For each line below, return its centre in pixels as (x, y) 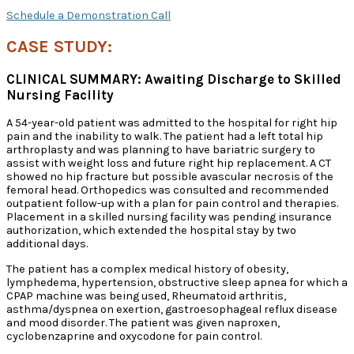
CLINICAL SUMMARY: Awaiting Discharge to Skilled (174, 79)
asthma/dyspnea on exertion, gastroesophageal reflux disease (172, 309)
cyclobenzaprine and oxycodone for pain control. (134, 336)
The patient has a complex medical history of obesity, (147, 269)
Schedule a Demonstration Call (88, 15)
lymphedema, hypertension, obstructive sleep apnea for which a (177, 282)
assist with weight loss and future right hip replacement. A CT (169, 164)
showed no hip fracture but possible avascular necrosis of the (170, 177)
